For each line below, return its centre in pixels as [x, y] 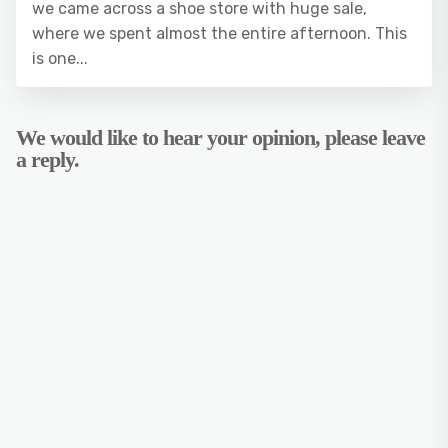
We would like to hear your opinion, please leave [220, 137]
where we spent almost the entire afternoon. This [219, 33]
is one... [60, 58]
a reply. [47, 159]
